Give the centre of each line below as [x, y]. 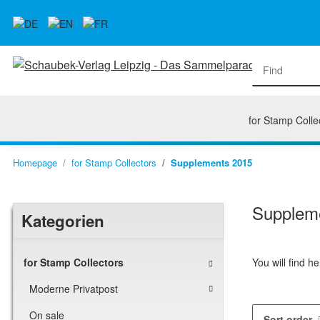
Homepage [35, 162]
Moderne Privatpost [74, 289]
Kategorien [63, 221]
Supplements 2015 [211, 162]
